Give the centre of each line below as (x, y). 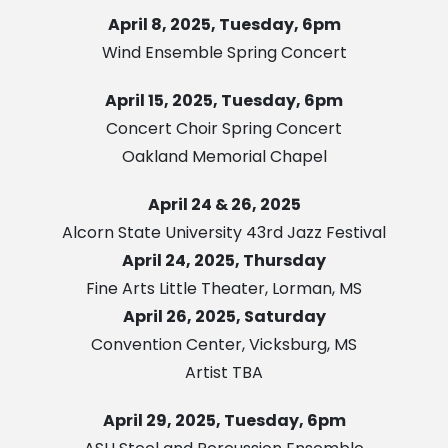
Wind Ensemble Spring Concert (224, 53)
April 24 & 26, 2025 (224, 205)
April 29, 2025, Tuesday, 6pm (224, 421)
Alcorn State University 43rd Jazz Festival (224, 233)
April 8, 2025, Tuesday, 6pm (224, 25)
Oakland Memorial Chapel (224, 157)
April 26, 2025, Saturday (224, 317)
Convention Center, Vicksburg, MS (224, 345)
